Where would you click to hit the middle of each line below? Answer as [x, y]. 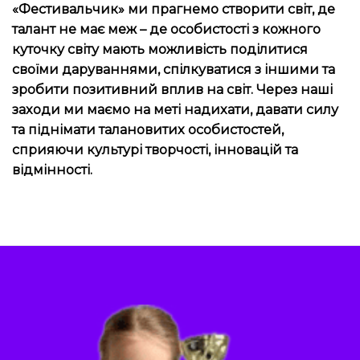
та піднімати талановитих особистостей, [148, 130]
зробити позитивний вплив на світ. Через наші [172, 90]
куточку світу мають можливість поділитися [160, 49]
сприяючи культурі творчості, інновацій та [155, 150]
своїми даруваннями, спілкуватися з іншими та [174, 70]
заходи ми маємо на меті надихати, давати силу [175, 110]
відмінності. [52, 170]
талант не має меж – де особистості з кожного [166, 29]
